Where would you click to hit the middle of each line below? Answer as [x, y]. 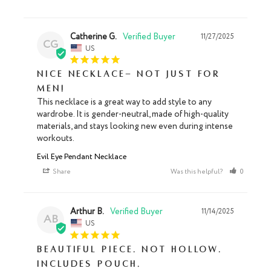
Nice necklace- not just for [129, 74]
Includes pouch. [89, 264]
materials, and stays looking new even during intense [135, 127]
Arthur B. [87, 212]
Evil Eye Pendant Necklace [82, 157]
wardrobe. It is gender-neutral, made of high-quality [133, 115]
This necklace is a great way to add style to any [124, 103]
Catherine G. [93, 37]
